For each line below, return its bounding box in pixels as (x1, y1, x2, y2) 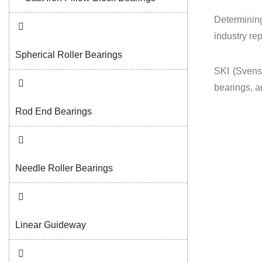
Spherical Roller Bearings (15, 50, 122, 60)
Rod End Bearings (15, 106, 92, 117)
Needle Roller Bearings (15, 163, 113, 174)
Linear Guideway (15, 220, 86, 230)
